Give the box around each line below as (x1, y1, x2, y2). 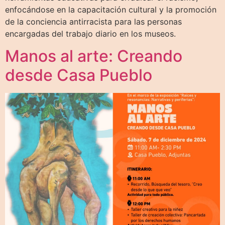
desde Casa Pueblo (5, 65, 152, 85)
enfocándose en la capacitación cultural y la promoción (5, 4, 216, 15)
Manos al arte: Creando (5, 46, 182, 66)
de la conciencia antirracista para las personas (5, 16, 182, 27)
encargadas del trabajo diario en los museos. (5, 28, 176, 39)
